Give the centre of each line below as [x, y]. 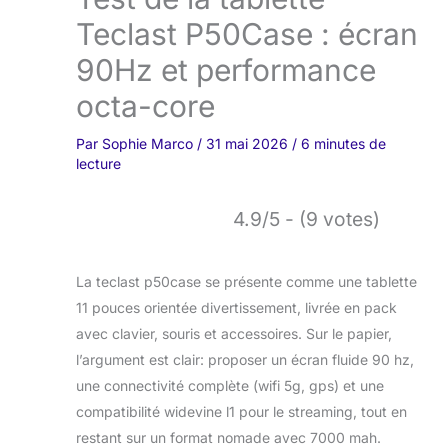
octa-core [145, 106]
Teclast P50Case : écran [247, 34]
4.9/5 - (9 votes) [306, 219]
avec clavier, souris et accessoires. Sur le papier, [234, 334]
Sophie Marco [149, 144]
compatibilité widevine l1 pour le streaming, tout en [241, 412]
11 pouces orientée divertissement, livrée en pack [236, 308]
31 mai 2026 [249, 144]
